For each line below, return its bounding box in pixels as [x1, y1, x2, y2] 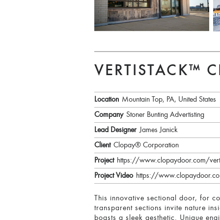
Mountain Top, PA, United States [122, 95, 216, 104]
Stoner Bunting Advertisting [126, 110, 204, 119]
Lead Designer [94, 126, 137, 134]
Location [94, 95, 119, 104]
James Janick [139, 126, 178, 134]
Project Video [94, 171, 133, 180]
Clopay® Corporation [113, 141, 179, 149]
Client [94, 141, 110, 149]
